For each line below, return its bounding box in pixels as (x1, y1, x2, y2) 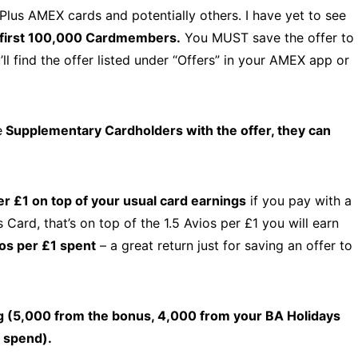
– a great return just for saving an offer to (96, 237, 352, 253)
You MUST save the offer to (181, 30, 354, 46)
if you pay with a (246, 193, 352, 209)
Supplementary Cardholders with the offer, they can (2, 122, 331, 138)
